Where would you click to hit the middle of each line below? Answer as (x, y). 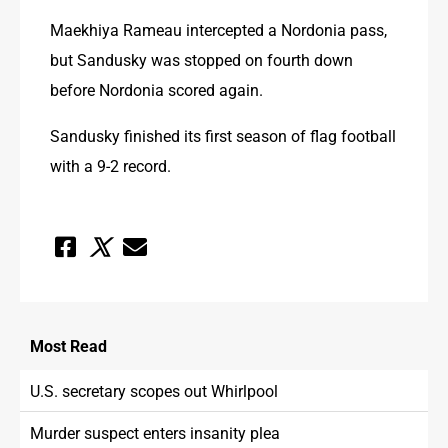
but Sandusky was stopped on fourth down (201, 59)
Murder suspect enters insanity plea (155, 432)
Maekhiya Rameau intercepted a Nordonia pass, (218, 29)
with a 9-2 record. (110, 165)
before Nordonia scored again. (156, 89)
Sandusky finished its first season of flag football (223, 135)
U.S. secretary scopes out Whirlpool (154, 390)
